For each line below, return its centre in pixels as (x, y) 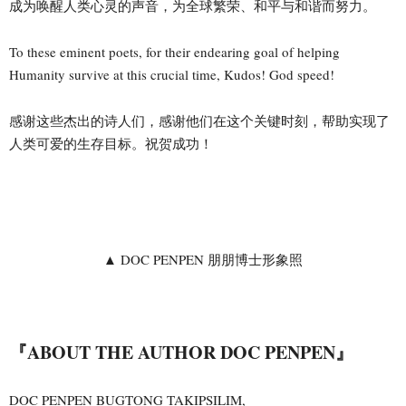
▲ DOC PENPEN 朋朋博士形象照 (203, 259)
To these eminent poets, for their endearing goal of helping (174, 51)
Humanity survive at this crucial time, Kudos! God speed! (172, 74)
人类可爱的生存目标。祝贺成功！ (111, 143)
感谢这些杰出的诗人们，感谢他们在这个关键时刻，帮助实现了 (199, 120)
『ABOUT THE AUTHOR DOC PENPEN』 (181, 352)
